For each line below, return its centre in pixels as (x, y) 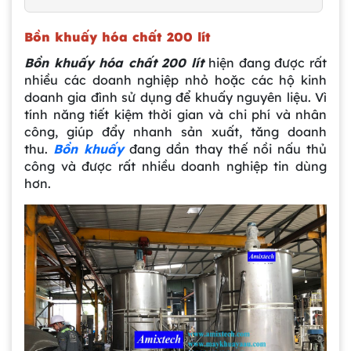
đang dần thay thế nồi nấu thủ (225, 148)
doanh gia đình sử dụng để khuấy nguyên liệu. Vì (175, 97)
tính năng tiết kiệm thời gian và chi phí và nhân (175, 114)
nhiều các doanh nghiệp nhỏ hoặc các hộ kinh (175, 80)
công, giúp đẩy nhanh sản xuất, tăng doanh (175, 131)
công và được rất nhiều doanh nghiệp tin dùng (175, 166)
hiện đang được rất (268, 62)
